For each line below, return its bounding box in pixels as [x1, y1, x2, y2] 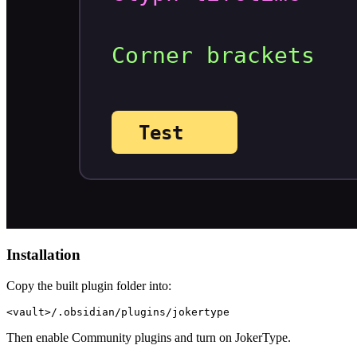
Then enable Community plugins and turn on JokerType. [6, 331, 291, 344]
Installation [6, 246, 80, 264]
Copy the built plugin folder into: [6, 279, 171, 292]
